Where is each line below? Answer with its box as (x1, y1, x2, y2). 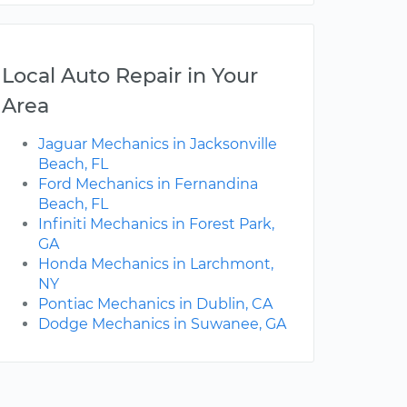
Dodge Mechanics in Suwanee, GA (38, 315, 286, 333)
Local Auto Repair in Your (2, 63, 258, 89)
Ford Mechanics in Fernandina (38, 175, 258, 194)
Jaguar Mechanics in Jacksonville (38, 135, 277, 154)
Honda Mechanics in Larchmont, (38, 255, 273, 273)
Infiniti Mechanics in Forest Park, (38, 215, 274, 233)
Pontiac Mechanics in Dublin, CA (38, 295, 273, 313)
